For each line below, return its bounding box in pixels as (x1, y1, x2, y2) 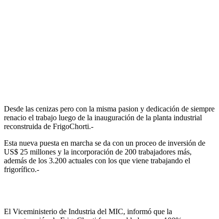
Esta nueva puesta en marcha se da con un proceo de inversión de (4, 139, 205, 148)
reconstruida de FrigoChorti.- (4, 122, 93, 131)
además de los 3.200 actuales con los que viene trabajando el (4, 156, 190, 165)
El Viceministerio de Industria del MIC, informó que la (4, 207, 172, 216)
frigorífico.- (4, 165, 39, 174)
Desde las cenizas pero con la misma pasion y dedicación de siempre (4, 105, 215, 113)
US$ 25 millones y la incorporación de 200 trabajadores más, (4, 148, 192, 156)
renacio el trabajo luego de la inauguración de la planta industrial (4, 113, 202, 122)
